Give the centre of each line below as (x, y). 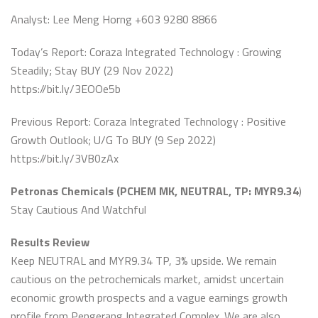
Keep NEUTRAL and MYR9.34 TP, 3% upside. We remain (144, 261)
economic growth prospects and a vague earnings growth (149, 297)
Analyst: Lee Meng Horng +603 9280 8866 (114, 19)
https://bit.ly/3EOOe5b (66, 89)
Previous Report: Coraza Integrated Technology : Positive (148, 121)
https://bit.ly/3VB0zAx (65, 158)
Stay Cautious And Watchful (78, 209)
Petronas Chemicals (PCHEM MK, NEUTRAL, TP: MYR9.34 (155, 191)
